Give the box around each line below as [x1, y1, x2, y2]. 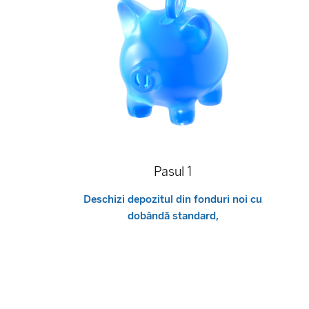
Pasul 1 [153, 164, 192, 180]
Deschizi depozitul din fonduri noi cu [83, 193, 263, 206]
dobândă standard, [127, 210, 219, 223]
